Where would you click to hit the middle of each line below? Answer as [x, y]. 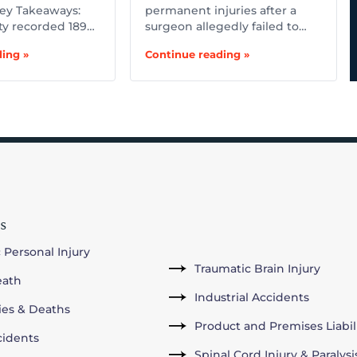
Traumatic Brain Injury [258, 268]
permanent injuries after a [221, 10]
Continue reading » [198, 54]
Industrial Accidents [252, 297]
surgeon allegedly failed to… [226, 26]
